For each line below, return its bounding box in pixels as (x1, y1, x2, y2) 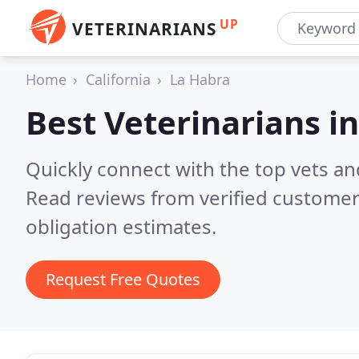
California (86, 70, 151, 89)
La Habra (170, 70, 230, 89)
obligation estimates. (26, 213, 216, 240)
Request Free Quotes (46, 268, 200, 290)
